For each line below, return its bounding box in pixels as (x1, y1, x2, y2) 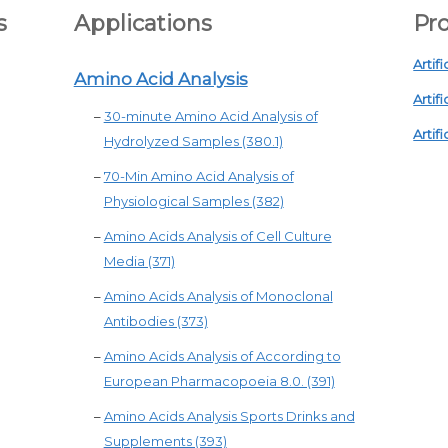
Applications (73, 10, 212, 37)
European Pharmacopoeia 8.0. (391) (103, 373, 335, 389)
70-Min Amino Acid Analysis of (103, 168, 294, 184)
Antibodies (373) (103, 313, 208, 329)
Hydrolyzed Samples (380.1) (103, 133, 283, 149)
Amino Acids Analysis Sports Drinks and (103, 408, 355, 424)
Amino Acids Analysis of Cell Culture (103, 228, 332, 244)
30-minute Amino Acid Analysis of (103, 108, 318, 124)
